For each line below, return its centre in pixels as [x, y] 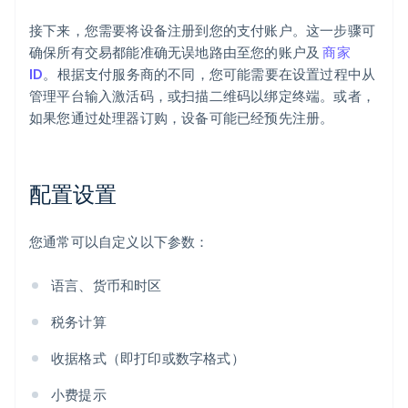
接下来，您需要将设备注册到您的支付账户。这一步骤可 [203, 31]
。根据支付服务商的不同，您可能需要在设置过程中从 [209, 74]
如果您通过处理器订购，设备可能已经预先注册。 [182, 118]
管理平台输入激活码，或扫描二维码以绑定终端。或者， [203, 96]
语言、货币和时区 [107, 286]
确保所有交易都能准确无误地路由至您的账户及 [176, 52]
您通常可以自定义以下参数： [119, 242]
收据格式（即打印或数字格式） [148, 358]
